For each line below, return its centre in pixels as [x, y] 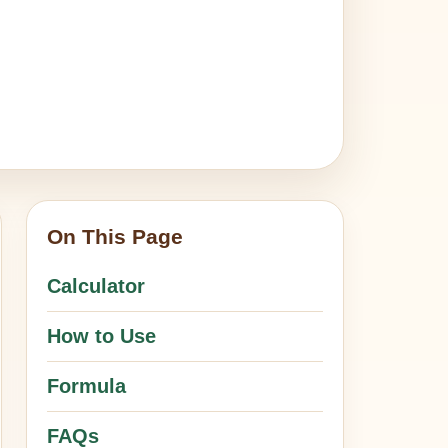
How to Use [102, 336]
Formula [87, 386]
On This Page [115, 236]
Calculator [96, 286]
